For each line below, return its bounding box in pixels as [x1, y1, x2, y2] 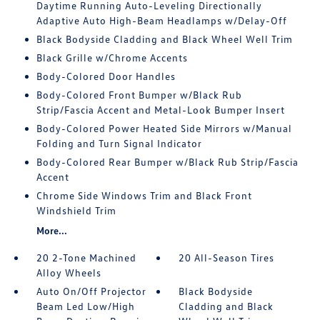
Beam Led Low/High [36, 299, 135, 312]
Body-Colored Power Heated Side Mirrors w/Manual [36, 121, 292, 134]
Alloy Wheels [36, 266, 101, 279]
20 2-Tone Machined [36, 251, 136, 264]
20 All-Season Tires [179, 251, 275, 264]
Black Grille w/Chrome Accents [36, 51, 188, 64]
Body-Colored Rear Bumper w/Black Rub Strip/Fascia [36, 155, 299, 168]
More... [36, 224, 67, 236]
